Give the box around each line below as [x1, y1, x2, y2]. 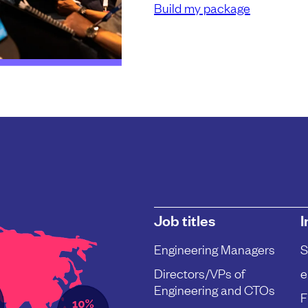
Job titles [154, 210, 215, 230]
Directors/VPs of [154, 265, 245, 281]
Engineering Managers [154, 241, 275, 258]
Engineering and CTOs [154, 281, 275, 298]
